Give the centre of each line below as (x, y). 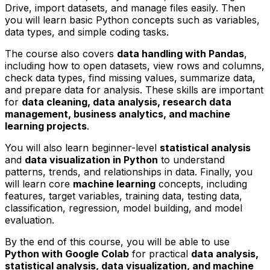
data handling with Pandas (181, 53)
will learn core (39, 184)
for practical (160, 253)
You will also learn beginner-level (82, 147)
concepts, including (201, 184)
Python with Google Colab (67, 253)
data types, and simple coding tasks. (87, 32)
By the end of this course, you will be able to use (117, 241)
